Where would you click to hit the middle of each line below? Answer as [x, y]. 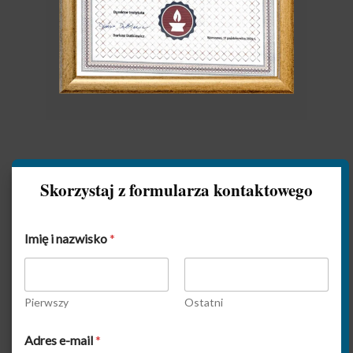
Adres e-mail [60, 340]
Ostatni [204, 303]
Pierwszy [46, 303]
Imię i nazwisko [67, 239]
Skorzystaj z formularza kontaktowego [176, 190]
